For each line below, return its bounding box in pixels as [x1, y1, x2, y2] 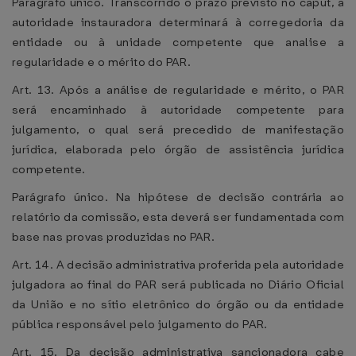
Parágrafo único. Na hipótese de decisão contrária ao [12, 189, 344, 205]
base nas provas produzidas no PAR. [12, 229, 215, 245]
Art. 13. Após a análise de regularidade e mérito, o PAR [12, 82, 344, 98]
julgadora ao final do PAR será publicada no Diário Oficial [12, 277, 344, 292]
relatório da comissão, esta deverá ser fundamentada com [12, 209, 344, 225]
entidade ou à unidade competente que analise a [12, 34, 344, 50]
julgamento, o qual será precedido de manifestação [12, 122, 344, 137]
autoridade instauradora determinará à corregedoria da [12, 14, 344, 30]
